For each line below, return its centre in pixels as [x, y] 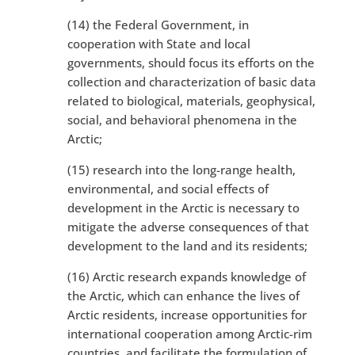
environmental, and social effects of [168, 189]
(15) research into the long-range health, [181, 170]
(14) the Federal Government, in [158, 25]
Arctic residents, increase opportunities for [187, 315]
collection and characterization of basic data [191, 82]
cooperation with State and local [158, 44]
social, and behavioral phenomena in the [182, 120]
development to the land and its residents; [187, 246]
